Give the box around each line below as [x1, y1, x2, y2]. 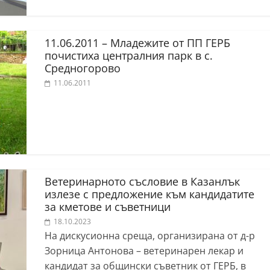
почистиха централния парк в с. [45, 48, 213, 63]
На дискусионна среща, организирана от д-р [45, 229, 255, 242]
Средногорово [45, 61, 121, 75]
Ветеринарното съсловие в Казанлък [45, 174, 240, 189]
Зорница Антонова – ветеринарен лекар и [45, 244, 243, 257]
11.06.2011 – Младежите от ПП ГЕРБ [45, 36, 230, 50]
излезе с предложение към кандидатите [45, 187, 254, 201]
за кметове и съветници [45, 199, 171, 214]
